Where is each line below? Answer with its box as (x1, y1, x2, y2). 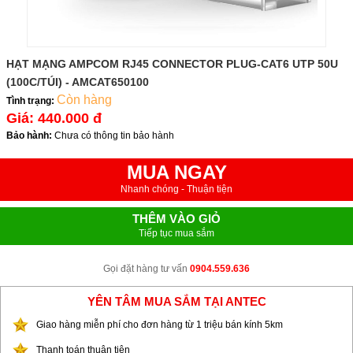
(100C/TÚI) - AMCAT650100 (6, 76, 149, 88)
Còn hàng (57, 93, 112, 106)
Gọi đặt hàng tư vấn (103, 263, 190, 274)
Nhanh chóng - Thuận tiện (121, 184, 232, 195)
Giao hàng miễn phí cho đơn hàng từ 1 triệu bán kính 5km (36, 319, 283, 330)
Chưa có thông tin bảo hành (54, 130, 174, 141)
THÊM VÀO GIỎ (132, 212, 221, 225)
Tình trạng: (6, 95, 54, 106)
